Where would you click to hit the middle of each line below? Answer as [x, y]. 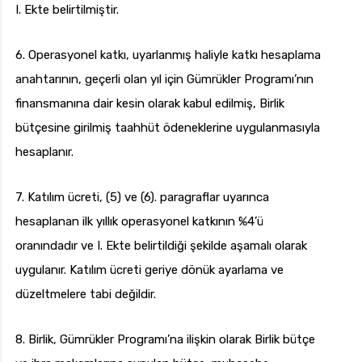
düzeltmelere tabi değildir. [86, 295]
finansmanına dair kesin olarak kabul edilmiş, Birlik [150, 104]
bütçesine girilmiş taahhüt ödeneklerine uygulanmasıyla [168, 128]
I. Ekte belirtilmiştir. [67, 10]
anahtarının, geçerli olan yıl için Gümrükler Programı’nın [164, 80]
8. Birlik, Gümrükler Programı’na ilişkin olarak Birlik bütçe [165, 340]
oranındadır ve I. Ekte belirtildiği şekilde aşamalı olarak [161, 246]
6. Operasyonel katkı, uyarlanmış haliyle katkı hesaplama [168, 55]
